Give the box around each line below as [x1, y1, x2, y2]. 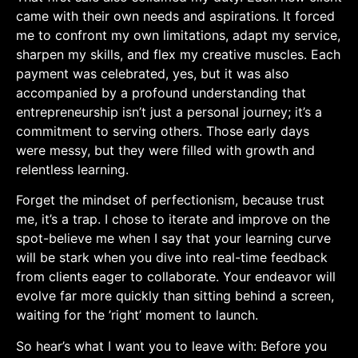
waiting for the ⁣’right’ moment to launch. [16, 307, 258, 324]
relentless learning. [16, 161, 129, 177]
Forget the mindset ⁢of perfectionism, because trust [16, 192, 324, 209]
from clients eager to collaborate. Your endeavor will [16, 268, 336, 285]
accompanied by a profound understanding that [16, 84, 306, 101]
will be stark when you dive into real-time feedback [16, 249, 328, 266]
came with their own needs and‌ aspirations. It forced [16, 7, 335, 24]
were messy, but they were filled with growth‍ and [16, 141, 315, 158]
